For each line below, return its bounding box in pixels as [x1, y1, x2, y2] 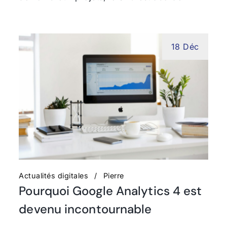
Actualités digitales [19, 171, 89, 180]
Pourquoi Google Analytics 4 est [19, 182, 202, 199]
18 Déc [171, 41, 199, 52]
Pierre [103, 171, 124, 180]
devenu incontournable [19, 201, 152, 217]
